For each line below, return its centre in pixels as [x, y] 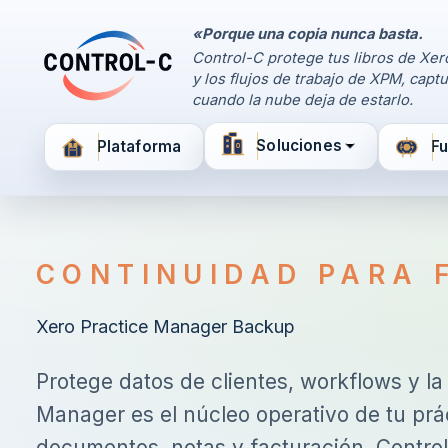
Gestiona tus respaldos [260, 97]
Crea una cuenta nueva [260, 171]
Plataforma [139, 147]
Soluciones [299, 146]
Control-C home [106, 76]
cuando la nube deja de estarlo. [302, 100]
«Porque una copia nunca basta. [307, 34]
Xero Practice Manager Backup [165, 327]
